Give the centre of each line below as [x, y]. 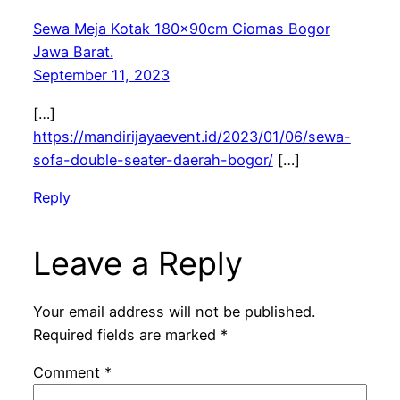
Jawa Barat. [73, 52]
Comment [68, 373]
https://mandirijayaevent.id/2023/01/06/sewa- [192, 136]
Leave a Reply [137, 263]
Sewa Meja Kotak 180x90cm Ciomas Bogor [181, 29]
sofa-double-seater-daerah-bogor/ [153, 159]
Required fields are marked [126, 335]
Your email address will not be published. [174, 312]
